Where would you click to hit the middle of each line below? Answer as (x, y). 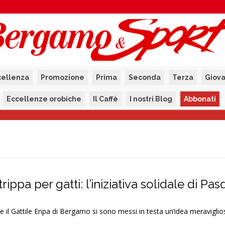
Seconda (144, 77)
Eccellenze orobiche (44, 99)
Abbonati (200, 99)
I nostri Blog (151, 99)
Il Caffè (105, 99)
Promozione (62, 77)
